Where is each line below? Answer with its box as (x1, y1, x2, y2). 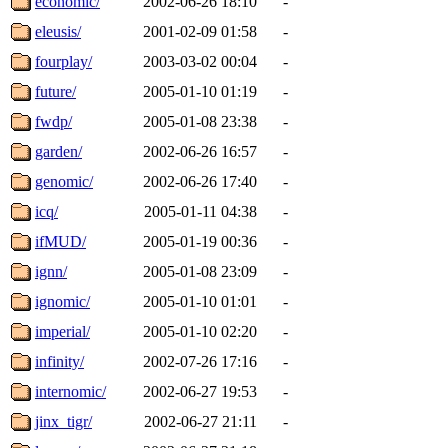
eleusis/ (35, 22, 81, 40)
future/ (35, 82, 76, 100)
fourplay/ (35, 52, 92, 70)
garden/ (35, 142, 82, 160)
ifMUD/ (35, 232, 86, 250)
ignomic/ (35, 292, 90, 310)
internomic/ (35, 382, 106, 400)
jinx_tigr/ (35, 412, 92, 430)
